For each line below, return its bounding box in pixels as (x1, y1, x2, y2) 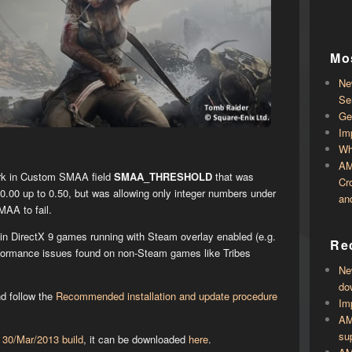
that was (211, 168, 254, 184)
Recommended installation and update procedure (55, 288, 277, 303)
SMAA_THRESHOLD (113, 168, 212, 184)
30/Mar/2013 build (2, 331, 83, 346)
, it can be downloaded (82, 331, 189, 346)
